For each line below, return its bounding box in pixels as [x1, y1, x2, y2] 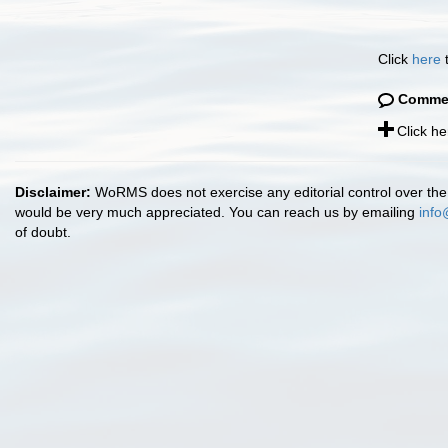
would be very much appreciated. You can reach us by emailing [15, 204, 419, 220]
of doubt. [15, 224, 71, 240]
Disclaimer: [15, 184, 91, 200]
